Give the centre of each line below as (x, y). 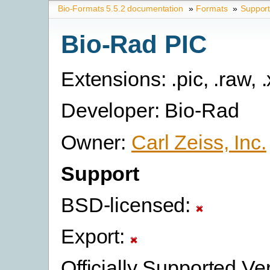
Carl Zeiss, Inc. (199, 142)
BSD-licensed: (129, 205)
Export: (96, 237)
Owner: (96, 142)
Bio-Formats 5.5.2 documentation (121, 8)
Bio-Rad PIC (134, 44)
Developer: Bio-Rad (150, 111)
